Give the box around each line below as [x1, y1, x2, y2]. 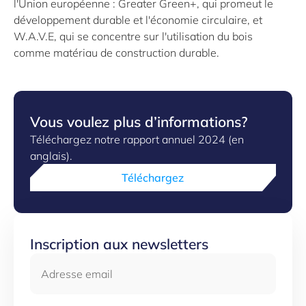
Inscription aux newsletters [30, 234, 208, 253]
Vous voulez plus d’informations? [30, 112, 248, 130]
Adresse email [29, 253, 111, 270]
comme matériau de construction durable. [14, 45, 219, 59]
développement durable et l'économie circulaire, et [14, 12, 262, 27]
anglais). [30, 148, 72, 163]
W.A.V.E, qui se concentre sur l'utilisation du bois [14, 29, 253, 43]
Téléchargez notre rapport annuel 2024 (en [30, 132, 244, 146]
